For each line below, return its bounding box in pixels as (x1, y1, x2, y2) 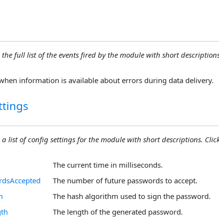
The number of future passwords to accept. (53, 175, 197, 185)
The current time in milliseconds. (53, 160, 163, 170)
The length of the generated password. (53, 207, 183, 217)
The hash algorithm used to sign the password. (53, 191, 211, 201)
